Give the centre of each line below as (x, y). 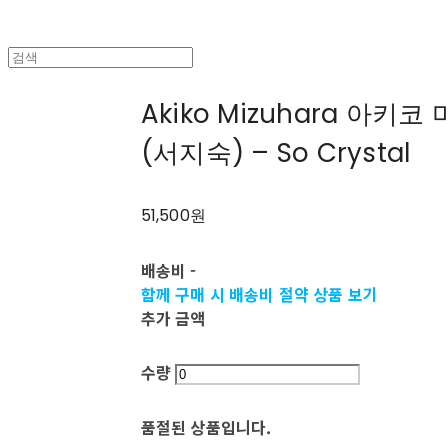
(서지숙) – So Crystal (275, 153)
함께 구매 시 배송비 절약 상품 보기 (259, 294)
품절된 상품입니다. (206, 427)
